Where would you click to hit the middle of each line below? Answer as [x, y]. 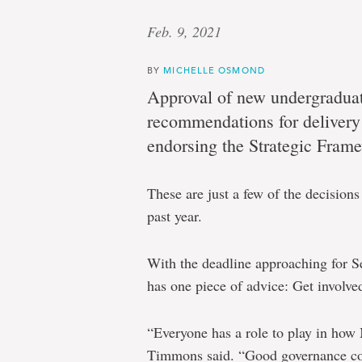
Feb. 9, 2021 [184, 32]
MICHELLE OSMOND [214, 70]
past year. [175, 216]
